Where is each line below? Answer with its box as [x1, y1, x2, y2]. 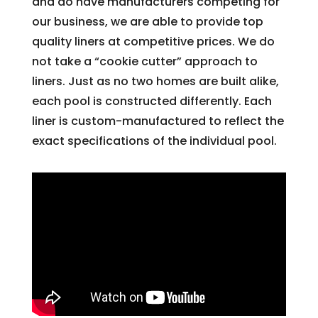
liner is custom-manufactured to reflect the [31, 113, 284, 130]
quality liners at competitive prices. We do [31, 33, 275, 50]
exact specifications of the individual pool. [31, 133, 277, 150]
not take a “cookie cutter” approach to [31, 53, 258, 70]
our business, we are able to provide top [31, 13, 263, 31]
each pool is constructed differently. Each [31, 93, 272, 110]
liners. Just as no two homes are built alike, [31, 73, 279, 90]
